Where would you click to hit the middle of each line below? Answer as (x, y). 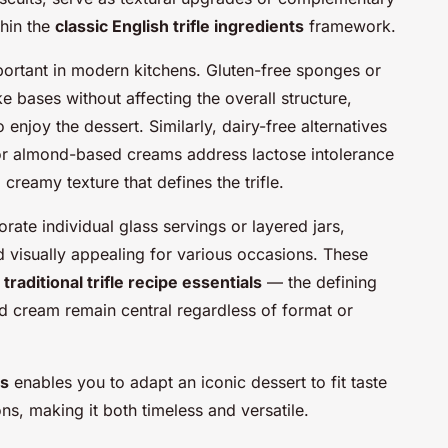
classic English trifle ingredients (179, 25)
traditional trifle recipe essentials (133, 281)
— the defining (319, 281)
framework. (350, 25)
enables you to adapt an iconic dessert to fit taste (198, 381)
